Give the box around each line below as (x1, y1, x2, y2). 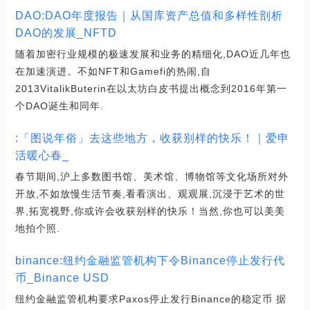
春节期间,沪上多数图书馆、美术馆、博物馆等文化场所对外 (15, 170, 289, 182)
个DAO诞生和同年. (15, 100, 104, 111)
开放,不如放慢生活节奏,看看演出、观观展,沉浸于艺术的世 (15, 188, 285, 199)
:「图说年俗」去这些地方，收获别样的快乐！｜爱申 (15, 131, 289, 144)
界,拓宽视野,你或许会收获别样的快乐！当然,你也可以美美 (15, 205, 285, 217)
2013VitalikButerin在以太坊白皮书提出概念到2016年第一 (15, 82, 287, 94)
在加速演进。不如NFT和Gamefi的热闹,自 (15, 65, 211, 77)
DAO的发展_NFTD (15, 26, 117, 39)
